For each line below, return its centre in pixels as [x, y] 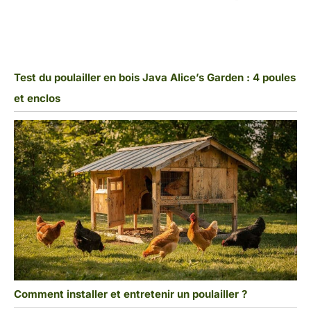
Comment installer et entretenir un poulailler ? [131, 294]
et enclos [37, 99]
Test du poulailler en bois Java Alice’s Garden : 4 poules [155, 78]
